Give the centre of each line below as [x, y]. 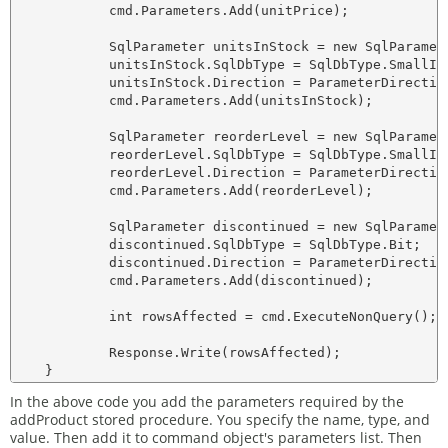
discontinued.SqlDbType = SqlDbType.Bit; [217, 244]
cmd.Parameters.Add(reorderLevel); [193, 190]
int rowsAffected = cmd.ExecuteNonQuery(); [225, 316]
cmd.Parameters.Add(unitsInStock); [193, 100]
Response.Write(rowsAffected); [177, 352]
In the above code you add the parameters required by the [207, 401]
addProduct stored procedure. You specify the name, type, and [220, 419]
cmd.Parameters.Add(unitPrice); [181, 10]
